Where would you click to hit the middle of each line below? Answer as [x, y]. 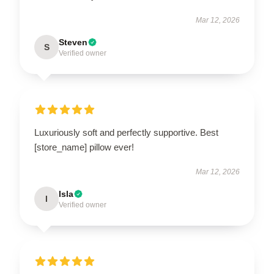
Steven [73, 42]
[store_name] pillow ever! [84, 147]
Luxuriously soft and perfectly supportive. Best [126, 132]
